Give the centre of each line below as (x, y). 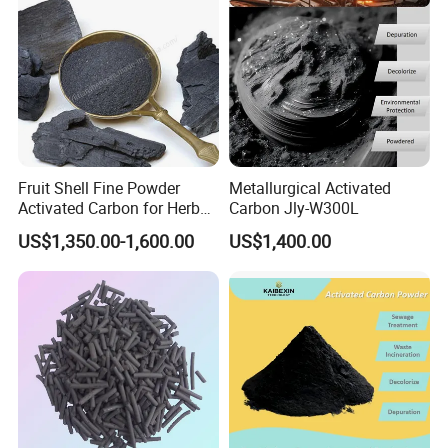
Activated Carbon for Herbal (116, 207)
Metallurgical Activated (309, 187)
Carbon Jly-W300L (293, 207)
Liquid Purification (83, 227)
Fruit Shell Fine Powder (99, 187)
